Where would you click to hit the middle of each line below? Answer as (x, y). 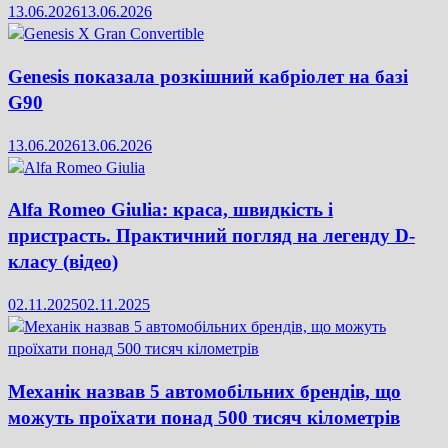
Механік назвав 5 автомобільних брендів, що (204, 391)
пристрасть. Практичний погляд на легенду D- (211, 236)
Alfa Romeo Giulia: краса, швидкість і (170, 210)
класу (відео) (63, 262)
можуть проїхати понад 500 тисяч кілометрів (204, 417)
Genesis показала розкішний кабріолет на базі (208, 76)
